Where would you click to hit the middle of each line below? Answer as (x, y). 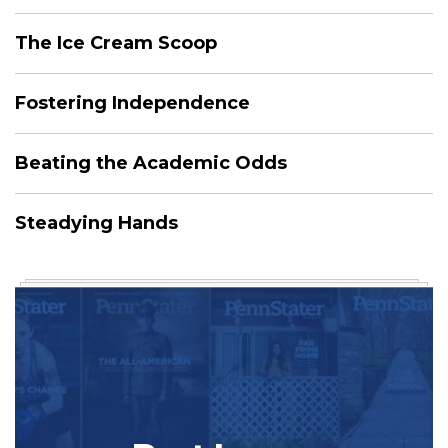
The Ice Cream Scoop (116, 43)
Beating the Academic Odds (151, 163)
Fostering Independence (132, 103)
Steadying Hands (96, 223)
